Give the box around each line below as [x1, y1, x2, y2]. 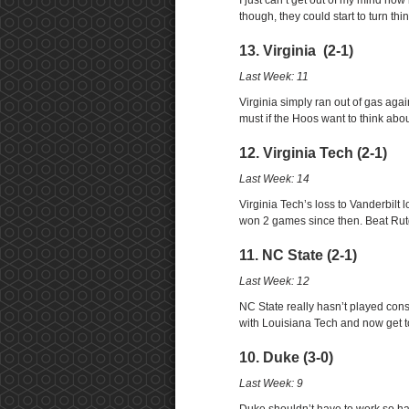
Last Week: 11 [239, 70, 309, 83]
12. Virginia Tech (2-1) [239, 145, 387, 161]
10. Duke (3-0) [239, 350, 333, 365]
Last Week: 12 [239, 275, 309, 288]
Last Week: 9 [239, 377, 303, 390]
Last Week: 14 [239, 173, 309, 185]
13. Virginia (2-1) [239, 43, 353, 58]
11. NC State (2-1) [239, 247, 357, 263]
